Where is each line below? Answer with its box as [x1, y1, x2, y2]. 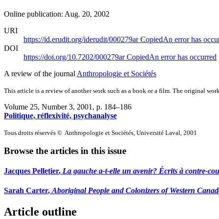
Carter [26, 186, 48, 195]
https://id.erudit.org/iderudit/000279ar [23, 35, 140, 44]
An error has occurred [149, 52, 217, 61]
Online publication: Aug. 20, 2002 [4, 9, 109, 18]
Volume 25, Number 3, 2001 [4, 102, 92, 111]
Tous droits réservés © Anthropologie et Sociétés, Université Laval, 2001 [4, 129, 197, 136]
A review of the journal [4, 69, 77, 78]
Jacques [4, 167, 32, 175]
